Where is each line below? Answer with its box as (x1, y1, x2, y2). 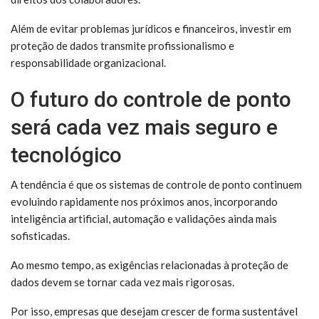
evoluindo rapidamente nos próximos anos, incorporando (11, 195, 278, 208)
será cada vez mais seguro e (11, 115, 278, 140)
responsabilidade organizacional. (11, 56, 166, 69)
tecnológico (11, 142, 122, 167)
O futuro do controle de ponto (11, 87, 291, 112)
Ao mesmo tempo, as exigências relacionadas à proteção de (11, 258, 288, 271)
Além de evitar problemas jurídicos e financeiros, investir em (11, 22, 291, 35)
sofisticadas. (11, 229, 70, 242)
